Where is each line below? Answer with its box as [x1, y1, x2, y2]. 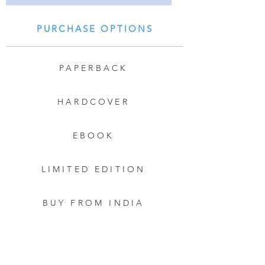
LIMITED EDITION [41, 164, 146, 174]
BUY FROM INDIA [42, 198, 145, 208]
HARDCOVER [57, 96, 130, 107]
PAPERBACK [59, 63, 128, 73]
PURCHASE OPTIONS [36, 23, 153, 34]
